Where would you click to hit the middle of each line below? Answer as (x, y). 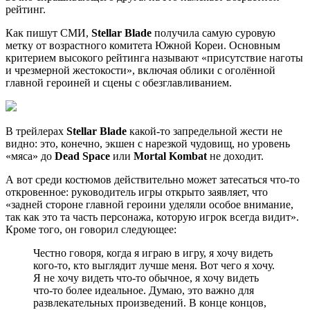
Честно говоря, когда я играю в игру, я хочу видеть (153, 253)
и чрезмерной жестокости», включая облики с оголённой (140, 70)
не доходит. (235, 156)
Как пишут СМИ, (48, 33)
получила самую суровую (213, 33)
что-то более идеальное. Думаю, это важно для (144, 290)
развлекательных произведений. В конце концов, (150, 302)
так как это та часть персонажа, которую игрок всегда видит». (152, 217)
